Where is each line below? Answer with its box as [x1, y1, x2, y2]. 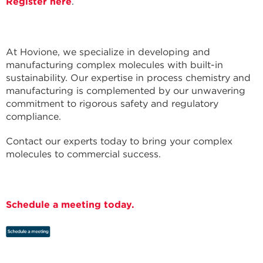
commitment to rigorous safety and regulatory [6, 98, 218, 109]
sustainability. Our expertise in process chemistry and [6, 72, 251, 83]
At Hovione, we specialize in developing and [6, 46, 210, 58]
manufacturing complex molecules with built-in [6, 59, 223, 70]
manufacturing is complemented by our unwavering [6, 85, 245, 96]
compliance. [6, 111, 61, 122]
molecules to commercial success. [6, 149, 161, 160]
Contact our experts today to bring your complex [6, 136, 232, 147]
